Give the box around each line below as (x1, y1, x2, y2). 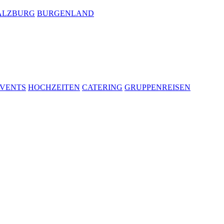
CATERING (82, 82, 122, 91)
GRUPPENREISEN (124, 82, 190, 91)
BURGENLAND (37, 8, 94, 17)
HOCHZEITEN (28, 82, 80, 91)
